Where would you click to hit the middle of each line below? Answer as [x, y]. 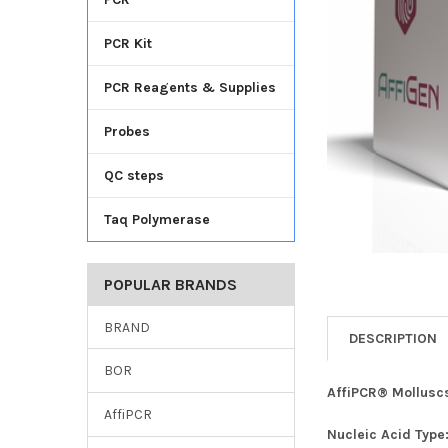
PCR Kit [127, 43]
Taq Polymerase [156, 219]
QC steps [133, 175]
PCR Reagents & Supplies [189, 87]
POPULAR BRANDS [170, 284]
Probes [126, 131]
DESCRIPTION [393, 338]
